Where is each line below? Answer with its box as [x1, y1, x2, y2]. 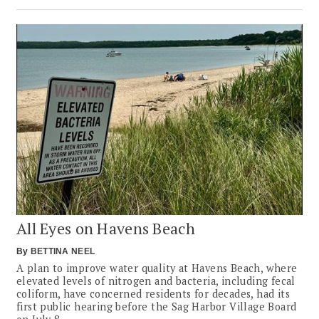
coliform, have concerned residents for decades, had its [16, 286, 290, 300]
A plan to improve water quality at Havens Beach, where [16, 261, 298, 275]
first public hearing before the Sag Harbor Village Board [16, 299, 297, 313]
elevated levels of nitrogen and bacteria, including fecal [16, 273, 296, 288]
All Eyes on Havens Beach [16, 217, 195, 239]
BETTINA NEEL [30, 246, 95, 256]
